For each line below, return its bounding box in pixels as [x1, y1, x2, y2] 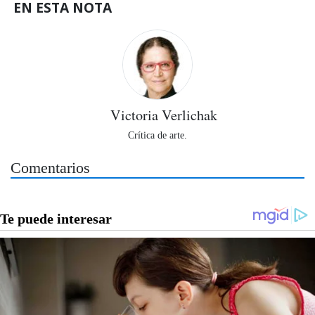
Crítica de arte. [128, 129, 187, 141]
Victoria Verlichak [110, 105, 217, 125]
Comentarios [11, 160, 90, 177]
